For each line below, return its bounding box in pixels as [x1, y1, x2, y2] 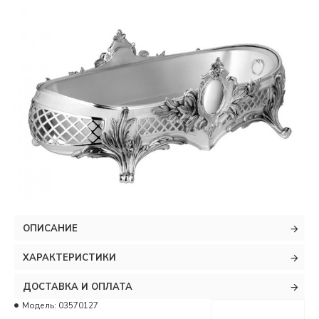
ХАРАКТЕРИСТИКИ [23, 251, 116, 264]
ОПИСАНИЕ [23, 222, 78, 235]
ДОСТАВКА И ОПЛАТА [23, 281, 132, 293]
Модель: [22, 300, 56, 311]
